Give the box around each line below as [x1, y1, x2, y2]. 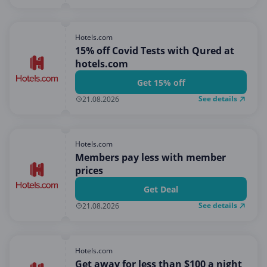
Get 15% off [136, 76, 185, 88]
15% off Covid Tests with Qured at [75, 44, 234, 57]
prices [75, 164, 103, 177]
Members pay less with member [75, 151, 226, 164]
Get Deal [144, 183, 178, 195]
